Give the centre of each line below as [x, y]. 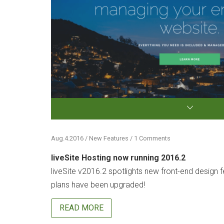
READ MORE [81, 208]
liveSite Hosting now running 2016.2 [118, 157]
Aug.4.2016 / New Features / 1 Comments [111, 138]
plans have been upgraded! [98, 184]
